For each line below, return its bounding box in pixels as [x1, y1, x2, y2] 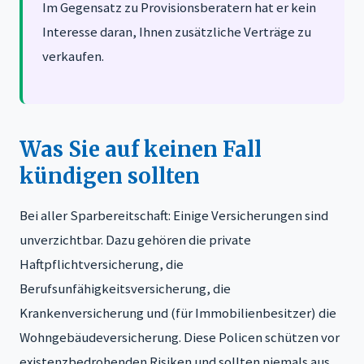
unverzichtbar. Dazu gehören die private [19, 231, 251, 249]
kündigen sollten [19, 163, 200, 190]
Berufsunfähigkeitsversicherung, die [19, 279, 231, 298]
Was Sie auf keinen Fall [19, 136, 262, 163]
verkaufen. [42, 47, 104, 66]
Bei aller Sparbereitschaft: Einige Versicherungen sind [19, 206, 328, 225]
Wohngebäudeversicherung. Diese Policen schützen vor [19, 328, 340, 347]
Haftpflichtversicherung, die [19, 255, 184, 274]
